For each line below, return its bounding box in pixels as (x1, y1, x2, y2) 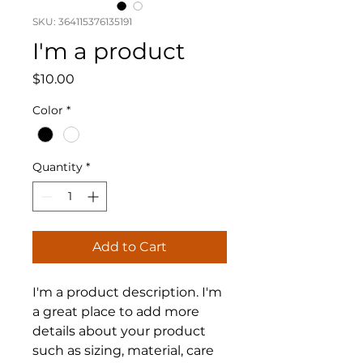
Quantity (32, 160, 83, 175)
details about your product (32, 323, 206, 340)
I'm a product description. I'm (32, 284, 222, 301)
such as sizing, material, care (32, 343, 214, 359)
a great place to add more (32, 304, 199, 320)
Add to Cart (92, 239, 167, 255)
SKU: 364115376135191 (32, 15, 132, 28)
